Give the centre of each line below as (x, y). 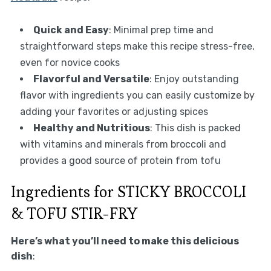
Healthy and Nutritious (91, 128)
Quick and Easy (71, 30)
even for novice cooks (70, 62)
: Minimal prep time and (161, 30)
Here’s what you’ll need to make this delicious (125, 241)
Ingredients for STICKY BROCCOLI (128, 191)
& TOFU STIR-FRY (74, 213)
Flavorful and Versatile (91, 79)
